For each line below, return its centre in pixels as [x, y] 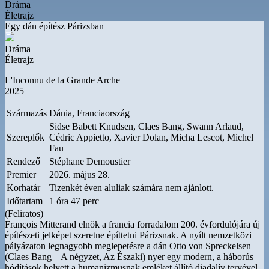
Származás [27, 113]
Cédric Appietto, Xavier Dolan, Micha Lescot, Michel [151, 137]
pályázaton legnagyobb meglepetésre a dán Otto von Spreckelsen [128, 246]
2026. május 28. [80, 174]
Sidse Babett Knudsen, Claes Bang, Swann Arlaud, [147, 126]
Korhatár [23, 188]
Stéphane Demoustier [90, 161]
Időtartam [25, 201]
